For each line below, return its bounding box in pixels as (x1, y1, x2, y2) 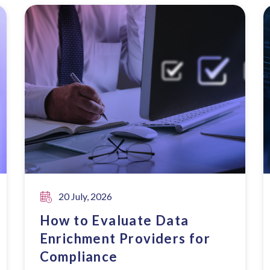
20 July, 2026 (58, 190, 112, 202)
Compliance (39, 248, 118, 265)
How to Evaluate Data (39, 212, 189, 228)
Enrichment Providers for (39, 230, 211, 246)
